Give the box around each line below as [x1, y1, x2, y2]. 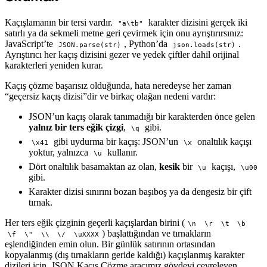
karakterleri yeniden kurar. [5, 60, 103, 71]
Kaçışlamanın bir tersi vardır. [5, 17, 115, 28]
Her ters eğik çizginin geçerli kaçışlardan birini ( [5, 218, 185, 228]
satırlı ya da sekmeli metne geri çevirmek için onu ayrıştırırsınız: [5, 28, 243, 39]
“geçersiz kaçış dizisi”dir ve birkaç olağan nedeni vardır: [5, 91, 216, 102]
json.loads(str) [172, 41, 235, 49]
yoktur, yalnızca [29, 147, 91, 158]
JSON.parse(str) [58, 41, 121, 49]
